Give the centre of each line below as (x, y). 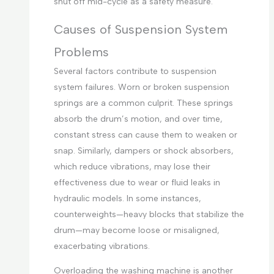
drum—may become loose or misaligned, (136, 231)
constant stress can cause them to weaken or (145, 135)
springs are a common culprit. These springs (143, 103)
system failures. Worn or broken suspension (141, 87)
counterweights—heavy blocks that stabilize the (149, 215)
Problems (81, 52)
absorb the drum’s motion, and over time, (138, 119)
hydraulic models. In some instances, (127, 199)
